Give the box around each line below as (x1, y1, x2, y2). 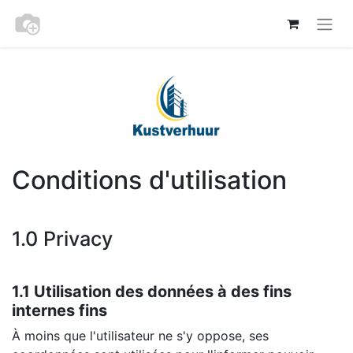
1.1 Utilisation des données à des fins (12, 281, 292, 301)
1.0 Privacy (12, 226, 113, 251)
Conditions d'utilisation (12, 164, 287, 195)
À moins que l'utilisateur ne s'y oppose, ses (12, 327, 269, 344)
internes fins (12, 300, 107, 320)
